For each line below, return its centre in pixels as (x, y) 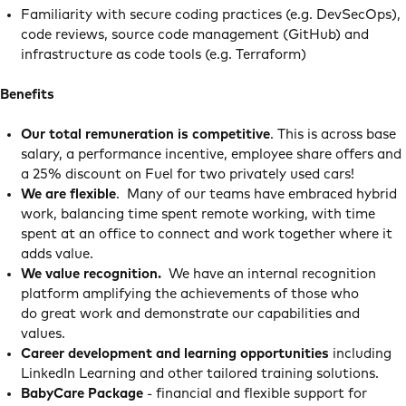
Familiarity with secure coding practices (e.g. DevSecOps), (210, 15)
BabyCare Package (82, 394)
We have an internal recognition (268, 274)
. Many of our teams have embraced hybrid (256, 194)
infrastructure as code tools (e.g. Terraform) (165, 55)
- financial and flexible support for (255, 394)
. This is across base (333, 135)
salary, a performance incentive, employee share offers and (211, 155)
